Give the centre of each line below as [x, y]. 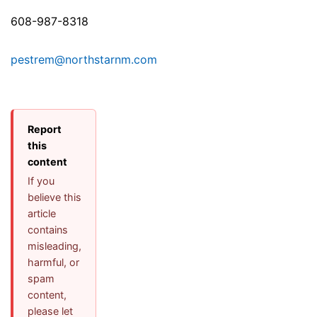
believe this [54, 197]
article [42, 214]
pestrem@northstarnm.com [84, 60]
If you [41, 181]
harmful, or [53, 263]
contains [48, 230]
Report [45, 129]
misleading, [54, 246]
